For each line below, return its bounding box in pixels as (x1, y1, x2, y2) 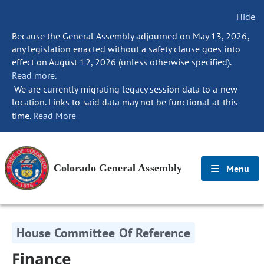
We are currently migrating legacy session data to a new (12, 83, 237, 95)
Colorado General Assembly (54, 162, 182, 174)
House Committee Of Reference (16, 225, 191, 241)
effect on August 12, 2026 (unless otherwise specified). (12, 56, 232, 68)
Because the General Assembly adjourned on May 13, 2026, (12, 30, 249, 42)
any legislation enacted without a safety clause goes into (12, 43, 240, 55)
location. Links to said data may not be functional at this (12, 96, 237, 108)
